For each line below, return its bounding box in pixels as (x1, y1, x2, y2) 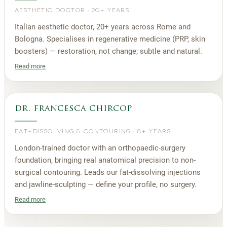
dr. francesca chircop (15, 104, 132, 113)
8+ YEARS (137, 127, 171, 135)
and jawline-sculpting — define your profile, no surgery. (15, 179, 197, 189)
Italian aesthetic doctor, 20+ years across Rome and (15, 22, 191, 31)
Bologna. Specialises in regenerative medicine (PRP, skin (15, 34, 205, 44)
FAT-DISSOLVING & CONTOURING (15, 127, 131, 135)
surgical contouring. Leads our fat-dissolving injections (15, 167, 201, 177)
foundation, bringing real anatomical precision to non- (15, 155, 196, 165)
